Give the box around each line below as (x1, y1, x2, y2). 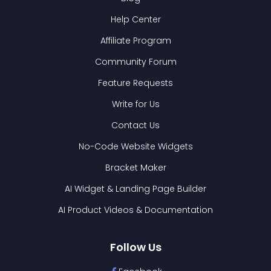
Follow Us (109, 240, 162, 255)
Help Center (110, 13, 161, 26)
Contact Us (111, 119, 160, 132)
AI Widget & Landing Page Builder (65, 183, 206, 195)
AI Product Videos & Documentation (58, 204, 213, 217)
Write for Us (111, 98, 160, 111)
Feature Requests (98, 77, 173, 90)
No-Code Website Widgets (78, 140, 193, 153)
